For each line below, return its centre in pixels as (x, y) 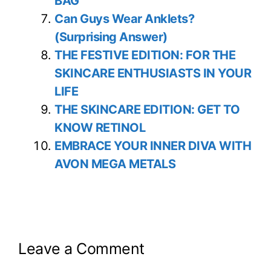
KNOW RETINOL (100, 127)
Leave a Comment (81, 248)
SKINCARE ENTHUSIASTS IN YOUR (153, 73)
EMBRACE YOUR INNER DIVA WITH (153, 145)
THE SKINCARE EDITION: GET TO (147, 109)
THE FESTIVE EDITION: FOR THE (145, 55)
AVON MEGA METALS (115, 164)
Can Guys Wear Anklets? (124, 18)
